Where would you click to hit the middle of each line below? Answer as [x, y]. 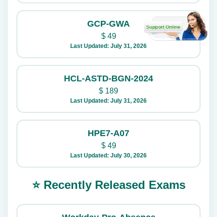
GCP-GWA [108, 24]
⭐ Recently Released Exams [108, 185]
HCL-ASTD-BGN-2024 [108, 78]
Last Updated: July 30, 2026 [108, 155]
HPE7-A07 [108, 133]
